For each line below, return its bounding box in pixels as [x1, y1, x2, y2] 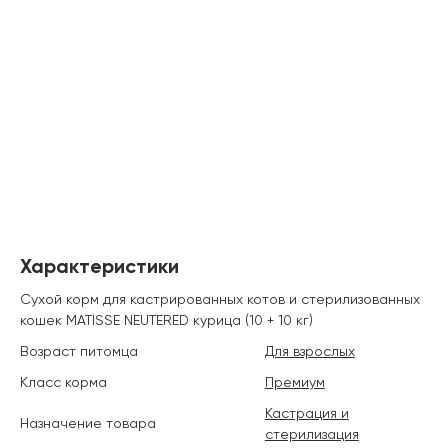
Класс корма [20, 373, 107, 390]
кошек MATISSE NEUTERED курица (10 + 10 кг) [20, 311, 313, 328]
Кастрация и [264, 404, 349, 421]
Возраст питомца [20, 342, 138, 359]
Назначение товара [20, 415, 156, 432]
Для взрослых [264, 342, 355, 359]
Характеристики [20, 253, 179, 278]
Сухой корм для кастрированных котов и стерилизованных [20, 290, 420, 307]
